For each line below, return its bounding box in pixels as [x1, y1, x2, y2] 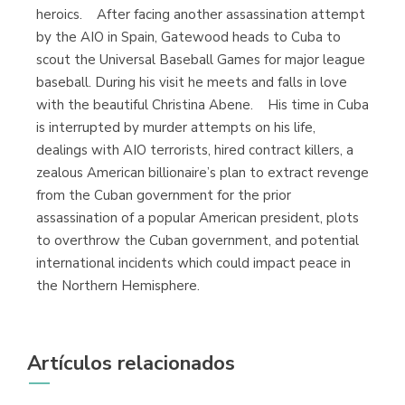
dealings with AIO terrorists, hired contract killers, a [36, 141, 353, 160]
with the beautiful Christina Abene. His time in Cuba [36, 96, 369, 115]
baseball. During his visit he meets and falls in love [36, 73, 347, 92]
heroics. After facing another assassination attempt [36, 5, 365, 24]
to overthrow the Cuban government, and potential [36, 231, 359, 250]
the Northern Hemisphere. [36, 277, 200, 296]
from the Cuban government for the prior [36, 186, 291, 205]
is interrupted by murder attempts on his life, [36, 118, 316, 137]
